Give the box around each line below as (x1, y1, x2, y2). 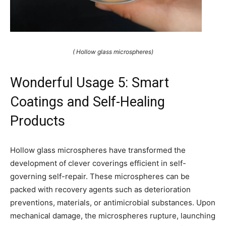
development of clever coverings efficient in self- (10, 158, 186, 168)
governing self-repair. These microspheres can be (10, 171, 190, 181)
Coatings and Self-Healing (10, 93, 165, 110)
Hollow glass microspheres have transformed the (10, 145, 186, 155)
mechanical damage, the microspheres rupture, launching (10, 210, 215, 220)
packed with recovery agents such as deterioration (10, 184, 191, 194)
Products (10, 112, 65, 129)
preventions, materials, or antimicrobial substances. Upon (10, 197, 215, 207)
